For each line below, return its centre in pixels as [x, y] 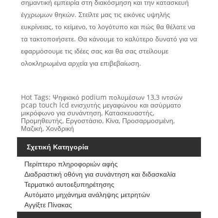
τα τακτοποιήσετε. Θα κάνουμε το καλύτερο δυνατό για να [109, 39]
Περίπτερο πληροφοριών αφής [71, 163]
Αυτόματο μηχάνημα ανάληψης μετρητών [87, 194]
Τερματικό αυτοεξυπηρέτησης [69, 184]
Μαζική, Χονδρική [47, 128]
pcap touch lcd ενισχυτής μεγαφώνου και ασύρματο [101, 105]
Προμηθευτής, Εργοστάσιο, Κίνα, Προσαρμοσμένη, [98, 121]
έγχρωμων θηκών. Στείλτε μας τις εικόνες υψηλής [95, 15]
